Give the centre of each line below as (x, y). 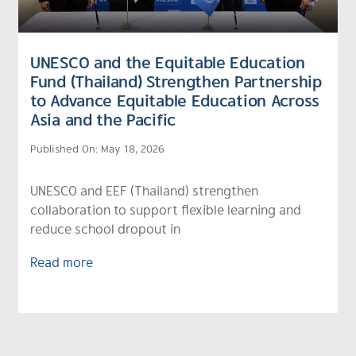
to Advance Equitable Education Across (175, 100)
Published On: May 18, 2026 (97, 148)
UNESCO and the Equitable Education (168, 62)
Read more (62, 261)
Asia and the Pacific (103, 119)
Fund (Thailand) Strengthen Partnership (176, 81)
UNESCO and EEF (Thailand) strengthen (144, 190)
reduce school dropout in (105, 228)
